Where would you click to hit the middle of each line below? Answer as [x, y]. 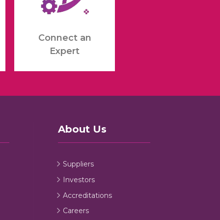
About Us [82, 129]
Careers [76, 211]
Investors [79, 179]
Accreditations [88, 195]
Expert [65, 51]
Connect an [65, 38]
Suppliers [79, 164]
